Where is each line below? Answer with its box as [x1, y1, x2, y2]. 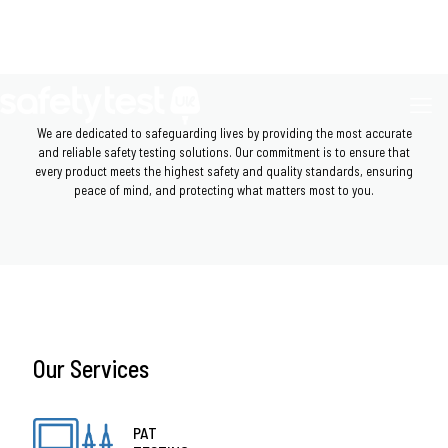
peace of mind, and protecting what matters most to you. [74, 182, 374, 198]
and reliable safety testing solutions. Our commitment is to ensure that [38, 144, 410, 160]
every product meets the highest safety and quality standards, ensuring [35, 163, 413, 179]
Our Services [33, 354, 149, 383]
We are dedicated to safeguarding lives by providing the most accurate [36, 125, 412, 141]
